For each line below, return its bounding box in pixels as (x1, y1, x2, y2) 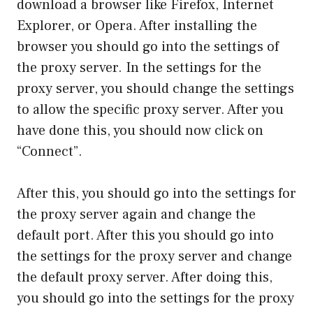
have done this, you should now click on (17, 122, 263, 140)
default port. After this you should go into (17, 226, 274, 245)
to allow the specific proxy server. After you (17, 101, 284, 119)
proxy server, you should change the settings (17, 80, 294, 98)
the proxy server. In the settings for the (17, 59, 261, 77)
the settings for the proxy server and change (17, 247, 292, 265)
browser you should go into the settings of (17, 38, 279, 56)
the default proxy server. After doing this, (17, 268, 272, 286)
